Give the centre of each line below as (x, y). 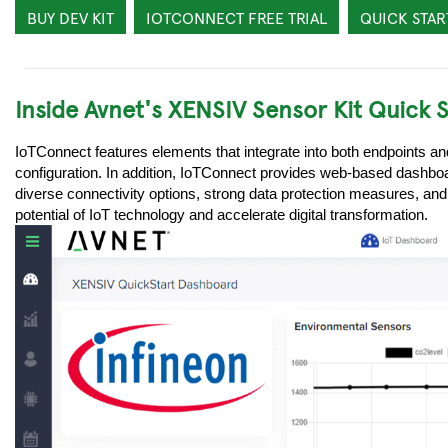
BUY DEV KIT (71, 17)
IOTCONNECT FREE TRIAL (237, 17)
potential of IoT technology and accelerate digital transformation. (221, 214)
